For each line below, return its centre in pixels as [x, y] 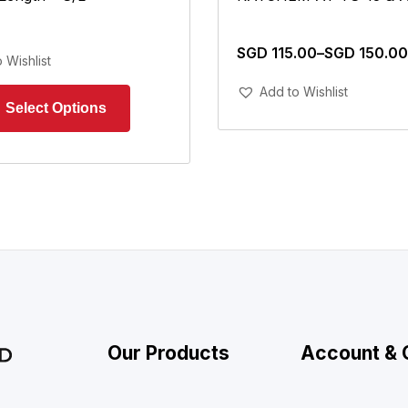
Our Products [168, 352]
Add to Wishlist [304, 91]
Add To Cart [352, 83]
